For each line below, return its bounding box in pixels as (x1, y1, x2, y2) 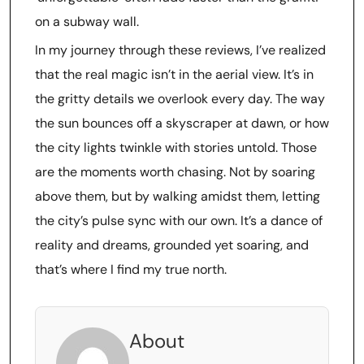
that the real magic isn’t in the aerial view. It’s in (35, 66, 314, 83)
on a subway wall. (35, 13, 139, 30)
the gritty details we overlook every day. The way (35, 90, 325, 107)
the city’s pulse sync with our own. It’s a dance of (35, 212, 323, 229)
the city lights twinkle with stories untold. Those (35, 139, 317, 156)
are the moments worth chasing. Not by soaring (35, 163, 315, 180)
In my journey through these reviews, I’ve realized (35, 41, 326, 58)
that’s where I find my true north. (35, 261, 227, 278)
